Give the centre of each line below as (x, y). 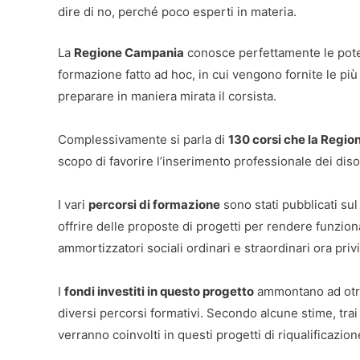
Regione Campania (129, 52)
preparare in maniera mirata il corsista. (167, 96)
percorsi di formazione (154, 204)
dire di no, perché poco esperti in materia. (177, 11)
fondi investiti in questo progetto (159, 291)
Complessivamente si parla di (143, 139)
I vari (73, 204)
